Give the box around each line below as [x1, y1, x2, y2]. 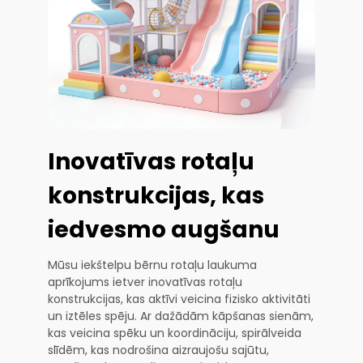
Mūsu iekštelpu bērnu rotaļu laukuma [48, 256, 257, 273]
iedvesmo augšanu [48, 213, 280, 246]
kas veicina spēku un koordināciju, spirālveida [48, 324, 301, 341]
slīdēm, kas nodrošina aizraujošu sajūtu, [48, 341, 269, 358]
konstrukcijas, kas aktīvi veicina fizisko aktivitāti [48, 290, 310, 307]
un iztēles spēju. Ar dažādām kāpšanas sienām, [48, 307, 314, 324]
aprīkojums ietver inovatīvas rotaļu [48, 273, 242, 290]
